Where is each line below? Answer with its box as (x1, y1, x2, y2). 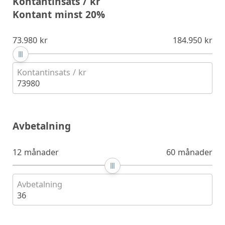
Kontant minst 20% (12, 8, 105, 22)
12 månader (12, 146, 59, 158)
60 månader (166, 146, 213, 158)
